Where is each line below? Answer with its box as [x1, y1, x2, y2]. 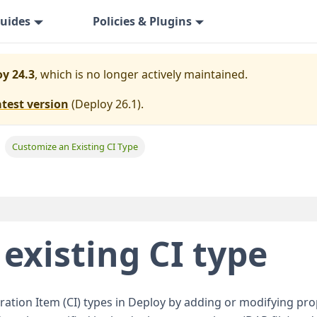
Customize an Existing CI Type [12, 140, 139, 154]
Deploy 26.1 [75, 96, 137, 112]
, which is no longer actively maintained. [35, 67, 248, 82]
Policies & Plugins [92, 13, 192, 29]
